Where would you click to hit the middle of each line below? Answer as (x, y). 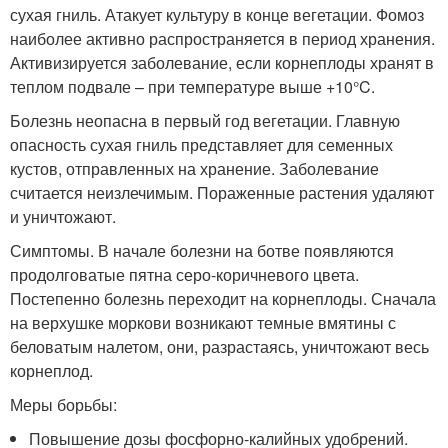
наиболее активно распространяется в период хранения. (222, 38)
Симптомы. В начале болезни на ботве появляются (202, 250)
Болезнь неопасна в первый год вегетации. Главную (205, 120)
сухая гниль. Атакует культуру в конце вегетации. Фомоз (217, 14)
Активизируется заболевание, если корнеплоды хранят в (222, 62)
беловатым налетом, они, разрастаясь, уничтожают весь (219, 346)
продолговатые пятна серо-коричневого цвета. (184, 274)
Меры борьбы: (63, 404)
